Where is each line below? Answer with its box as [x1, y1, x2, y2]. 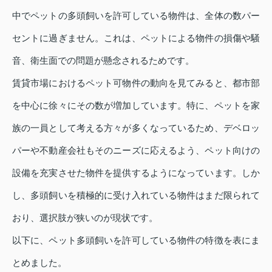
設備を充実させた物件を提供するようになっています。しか [12, 168, 260, 178]
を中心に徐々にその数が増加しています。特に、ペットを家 [12, 100, 260, 111]
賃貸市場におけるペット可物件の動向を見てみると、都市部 [12, 78, 260, 89]
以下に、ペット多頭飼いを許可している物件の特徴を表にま [12, 235, 260, 246]
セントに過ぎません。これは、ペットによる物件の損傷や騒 [12, 33, 260, 44]
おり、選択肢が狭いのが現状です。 [12, 212, 158, 223]
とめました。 [12, 257, 67, 268]
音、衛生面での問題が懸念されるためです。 [12, 55, 194, 66]
